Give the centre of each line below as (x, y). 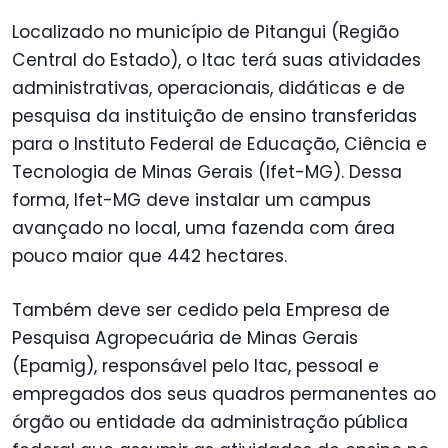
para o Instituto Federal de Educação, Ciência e (219, 143)
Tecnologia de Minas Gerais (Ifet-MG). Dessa (207, 171)
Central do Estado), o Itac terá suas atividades (216, 59)
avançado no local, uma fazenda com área (203, 227)
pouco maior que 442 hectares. (149, 255)
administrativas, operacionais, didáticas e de (208, 87)
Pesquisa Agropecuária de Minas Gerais (185, 338)
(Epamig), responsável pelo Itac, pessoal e (195, 366)
